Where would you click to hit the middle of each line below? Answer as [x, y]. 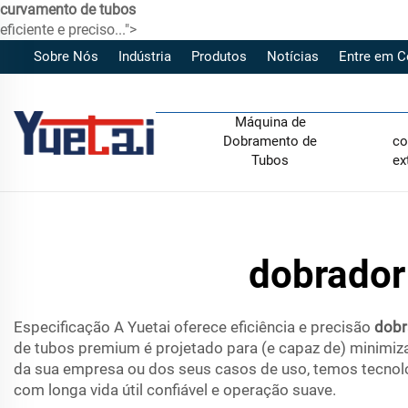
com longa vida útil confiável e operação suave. [175, 390]
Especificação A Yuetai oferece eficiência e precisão [194, 327]
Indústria [145, 56]
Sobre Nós [66, 56]
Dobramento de [270, 141]
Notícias [293, 56]
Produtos [219, 56]
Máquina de [270, 122]
